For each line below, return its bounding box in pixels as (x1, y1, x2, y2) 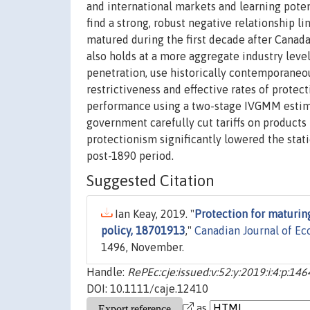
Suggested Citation (86, 172, 215, 190)
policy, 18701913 (101, 224, 185, 237)
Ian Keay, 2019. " (112, 208, 194, 221)
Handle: (86, 266, 127, 279)
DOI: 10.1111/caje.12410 (86, 282, 208, 295)
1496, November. (101, 241, 184, 254)
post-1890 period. (86, 149, 174, 163)
